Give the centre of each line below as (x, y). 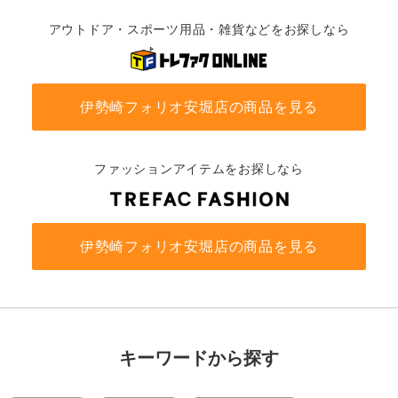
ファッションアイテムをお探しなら (199, 169)
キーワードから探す (199, 358)
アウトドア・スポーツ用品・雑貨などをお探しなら (199, 30)
